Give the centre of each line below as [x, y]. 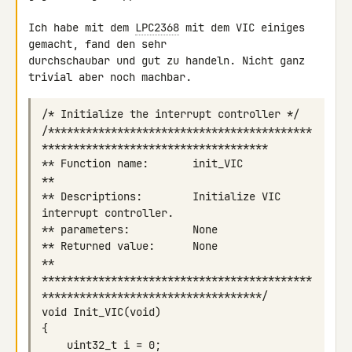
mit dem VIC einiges [242, 27]
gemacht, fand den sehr [101, 44]
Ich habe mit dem [82, 27]
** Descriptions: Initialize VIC [161, 196]
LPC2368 [157, 27]
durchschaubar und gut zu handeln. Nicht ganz [167, 60]
